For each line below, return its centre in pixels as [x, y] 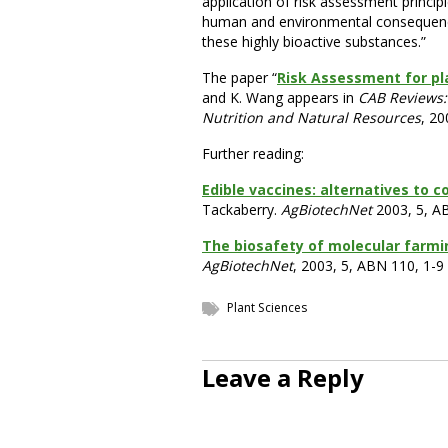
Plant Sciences [267, 307]
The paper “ [239, 77]
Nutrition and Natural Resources [311, 117]
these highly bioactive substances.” [314, 41]
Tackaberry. [241, 209]
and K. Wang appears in [280, 97]
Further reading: [253, 153]
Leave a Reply [283, 377]
